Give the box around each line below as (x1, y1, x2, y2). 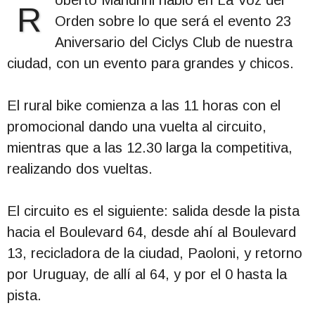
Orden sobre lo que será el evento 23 (55, 13, 291, 30)
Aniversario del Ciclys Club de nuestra (55, 34, 292, 51)
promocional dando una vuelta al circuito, (7, 119, 266, 135)
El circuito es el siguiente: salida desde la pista (7, 203, 300, 219)
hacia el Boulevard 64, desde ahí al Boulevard (7, 224, 296, 240)
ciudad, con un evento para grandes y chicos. (7, 56, 294, 72)
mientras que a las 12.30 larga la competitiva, (7, 140, 292, 156)
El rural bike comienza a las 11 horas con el (7, 98, 281, 114)
